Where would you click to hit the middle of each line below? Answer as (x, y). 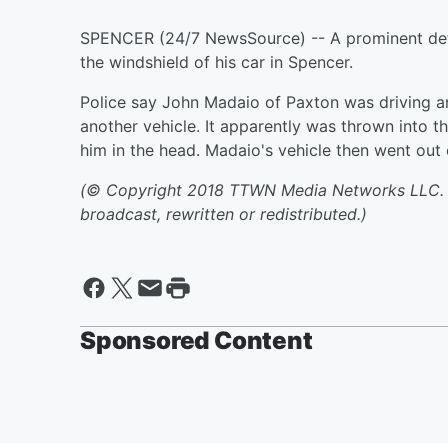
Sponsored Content (196, 340)
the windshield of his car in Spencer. (219, 62)
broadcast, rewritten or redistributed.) (223, 214)
